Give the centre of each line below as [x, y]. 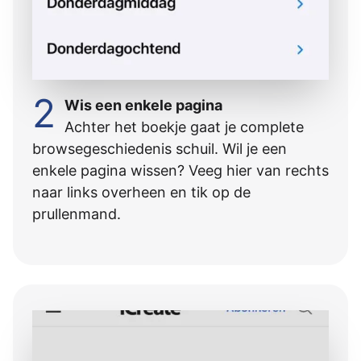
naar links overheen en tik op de [141, 192]
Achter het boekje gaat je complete [185, 127]
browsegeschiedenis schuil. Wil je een [160, 148]
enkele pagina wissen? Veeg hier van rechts [180, 170]
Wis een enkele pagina [144, 105]
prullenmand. [77, 214]
